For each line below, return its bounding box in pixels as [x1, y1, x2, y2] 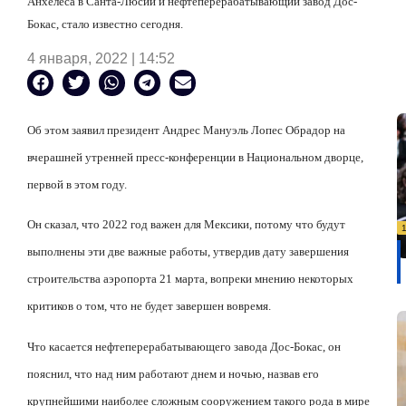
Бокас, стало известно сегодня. [27, 17, 183, 32]
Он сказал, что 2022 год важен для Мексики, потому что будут [27, 217, 345, 232]
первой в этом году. [27, 177, 127, 191]
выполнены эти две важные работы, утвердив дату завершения [27, 245, 349, 259]
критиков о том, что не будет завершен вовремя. [27, 299, 271, 314]
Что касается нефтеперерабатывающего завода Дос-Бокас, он [27, 339, 341, 353]
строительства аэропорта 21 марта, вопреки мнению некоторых [27, 272, 353, 286]
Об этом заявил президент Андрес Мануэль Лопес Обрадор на [27, 122, 345, 137]
